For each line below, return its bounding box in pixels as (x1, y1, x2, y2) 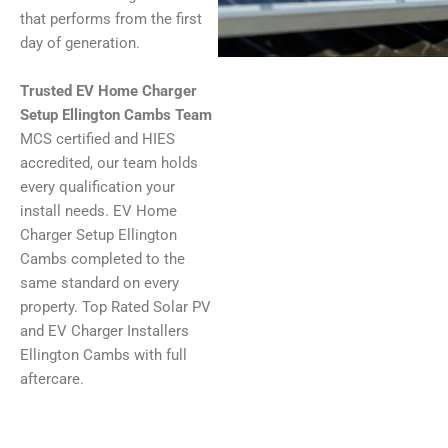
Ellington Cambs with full (20, 345, 187, 364)
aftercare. (20, 369, 84, 388)
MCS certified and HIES (20, 129, 175, 148)
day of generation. (20, 34, 140, 53)
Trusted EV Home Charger (20, 81, 197, 100)
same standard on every (20, 273, 179, 292)
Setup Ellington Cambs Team (20, 105, 212, 124)
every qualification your (20, 177, 175, 196)
